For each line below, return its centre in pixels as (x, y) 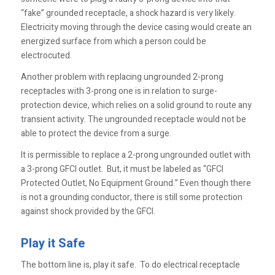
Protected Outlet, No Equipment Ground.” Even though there (136, 184)
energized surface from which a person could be (113, 42)
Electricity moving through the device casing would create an (136, 28)
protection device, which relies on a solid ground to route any (136, 106)
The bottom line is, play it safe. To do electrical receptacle (130, 265)
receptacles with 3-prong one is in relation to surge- (119, 91)
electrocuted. (46, 56)
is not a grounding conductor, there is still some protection (131, 198)
